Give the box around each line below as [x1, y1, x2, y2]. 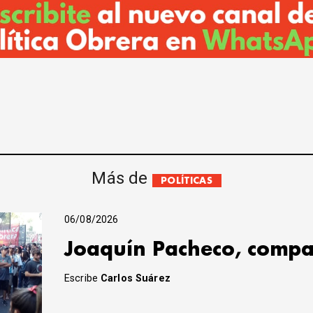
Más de [92, 168, 152, 188]
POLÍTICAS [161, 175, 212, 185]
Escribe [64, 272, 101, 285]
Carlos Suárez [101, 272, 170, 285]
